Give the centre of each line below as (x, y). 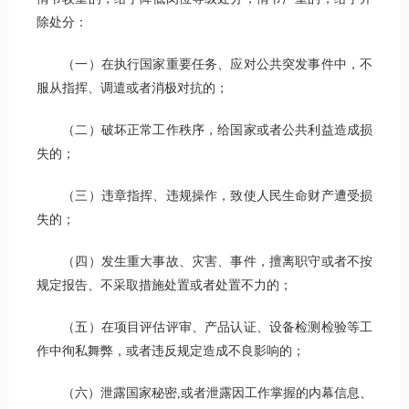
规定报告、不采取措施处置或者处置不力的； (164, 286)
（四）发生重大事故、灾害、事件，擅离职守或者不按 (204, 262)
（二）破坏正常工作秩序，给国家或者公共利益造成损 (204, 131)
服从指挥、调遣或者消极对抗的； (132, 89)
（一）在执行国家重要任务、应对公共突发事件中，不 (204, 65)
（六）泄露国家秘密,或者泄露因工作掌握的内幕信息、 (204, 393)
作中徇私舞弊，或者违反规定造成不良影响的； (171, 351)
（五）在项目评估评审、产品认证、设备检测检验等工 (204, 328)
